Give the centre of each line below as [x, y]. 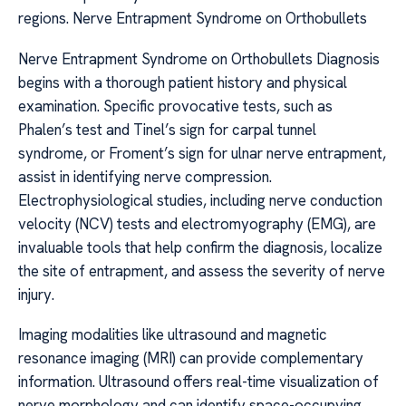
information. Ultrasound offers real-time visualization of [198, 382]
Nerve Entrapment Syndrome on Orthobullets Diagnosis [199, 58]
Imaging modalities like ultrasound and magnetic [173, 335]
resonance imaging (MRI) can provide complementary [191, 358]
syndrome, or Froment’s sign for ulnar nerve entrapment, [202, 153]
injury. [36, 294]
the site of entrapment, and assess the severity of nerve [202, 271]
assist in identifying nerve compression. [145, 176]
